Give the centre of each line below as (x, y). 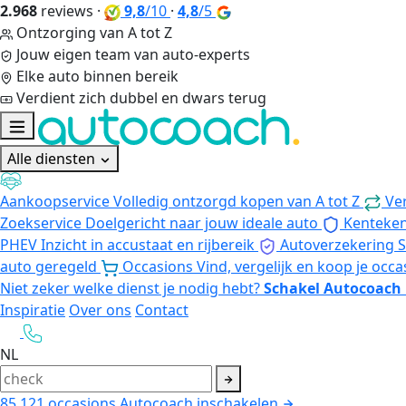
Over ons (100, 309)
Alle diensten (53, 159)
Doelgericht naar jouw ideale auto (202, 222)
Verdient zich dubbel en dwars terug (141, 98)
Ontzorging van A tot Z (94, 33)
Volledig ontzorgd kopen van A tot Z (237, 201)
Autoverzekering (337, 244)
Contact (162, 309)
